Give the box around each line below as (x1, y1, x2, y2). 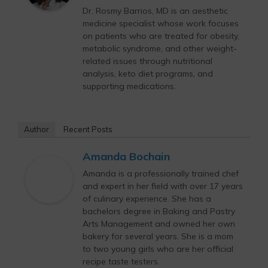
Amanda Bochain (83, 150, 170, 164)
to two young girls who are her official (83, 243, 233, 255)
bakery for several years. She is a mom (83, 231, 233, 242)
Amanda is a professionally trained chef (83, 168, 239, 179)
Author (24, 124, 49, 135)
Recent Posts (63, 124, 112, 135)
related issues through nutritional (83, 56, 212, 67)
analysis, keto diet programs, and (83, 68, 213, 80)
